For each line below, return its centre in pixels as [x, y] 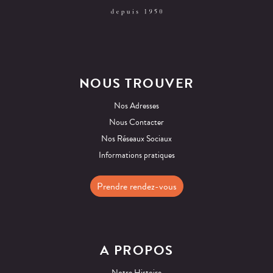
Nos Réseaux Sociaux [136, 139]
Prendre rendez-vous [136, 186]
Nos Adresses [136, 106]
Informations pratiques [136, 155]
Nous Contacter [136, 122]
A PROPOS [136, 250]
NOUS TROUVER [136, 83]
